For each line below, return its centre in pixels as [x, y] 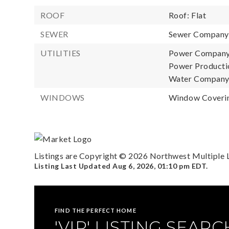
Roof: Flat [187, 15]
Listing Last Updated [74, 166]
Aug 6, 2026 [133, 166]
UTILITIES [61, 53]
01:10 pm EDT [182, 166]
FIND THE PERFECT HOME [96, 211]
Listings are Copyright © [82, 156]
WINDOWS [63, 97]
